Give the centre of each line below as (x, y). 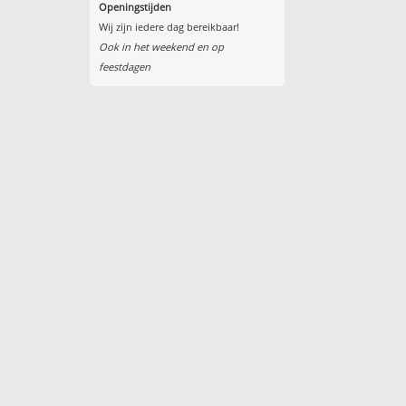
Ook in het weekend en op (161, 47)
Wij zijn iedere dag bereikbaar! (169, 27)
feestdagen (124, 67)
